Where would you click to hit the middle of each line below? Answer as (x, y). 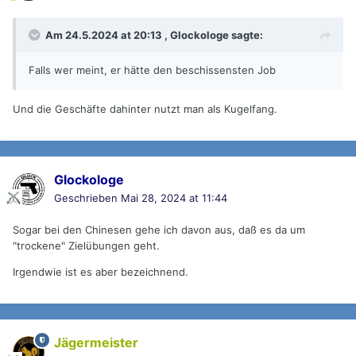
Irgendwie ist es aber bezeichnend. (101, 272)
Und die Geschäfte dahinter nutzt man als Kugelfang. (147, 109)
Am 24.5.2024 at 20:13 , (108, 35)
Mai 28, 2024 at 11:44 (174, 198)
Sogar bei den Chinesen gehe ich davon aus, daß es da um (159, 230)
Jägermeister (96, 343)
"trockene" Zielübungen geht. (86, 246)
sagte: (246, 35)
